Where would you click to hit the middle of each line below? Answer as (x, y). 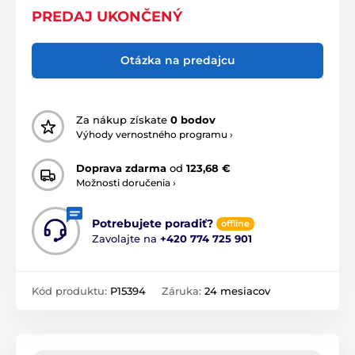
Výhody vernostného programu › (155, 134)
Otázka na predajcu (177, 60)
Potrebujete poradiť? (153, 223)
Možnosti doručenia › (126, 182)
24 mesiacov (237, 291)
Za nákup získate (123, 119)
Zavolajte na (126, 239)
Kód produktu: (71, 291)
